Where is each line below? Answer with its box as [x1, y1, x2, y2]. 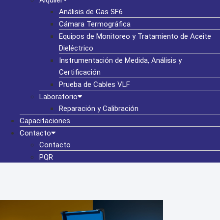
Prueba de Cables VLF [59, 80, 130, 89]
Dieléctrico [59, 44, 93, 53]
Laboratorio [39, 92, 78, 101]
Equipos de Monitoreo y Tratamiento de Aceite [59, 32, 211, 41]
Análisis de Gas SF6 [59, 7, 123, 16]
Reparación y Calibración [59, 104, 138, 113]
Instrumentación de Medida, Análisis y [59, 56, 182, 65]
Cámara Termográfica [59, 20, 131, 28]
